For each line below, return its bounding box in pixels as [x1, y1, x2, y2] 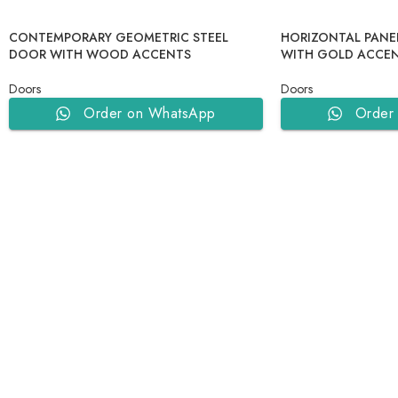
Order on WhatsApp [84, 103, 216, 123]
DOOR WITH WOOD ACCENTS [9, 45, 191, 63]
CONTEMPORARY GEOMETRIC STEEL [9, 28, 228, 46]
